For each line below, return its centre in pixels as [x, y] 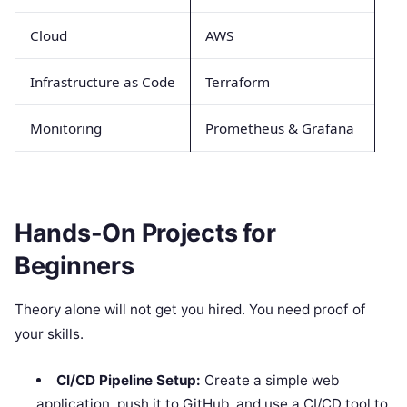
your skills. [49, 334]
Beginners [74, 266]
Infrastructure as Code [103, 81]
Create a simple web [269, 381]
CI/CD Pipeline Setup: [128, 381]
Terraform [238, 81]
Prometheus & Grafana [280, 128]
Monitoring [66, 128]
